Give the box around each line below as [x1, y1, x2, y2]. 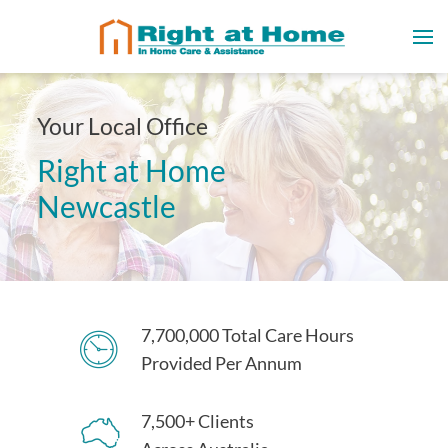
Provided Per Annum [141, 352, 302, 374]
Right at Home [37, 152, 226, 188]
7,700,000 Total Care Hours [141, 324, 354, 346]
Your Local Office [37, 112, 208, 140]
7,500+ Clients [141, 410, 254, 432]
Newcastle [37, 188, 176, 224]
